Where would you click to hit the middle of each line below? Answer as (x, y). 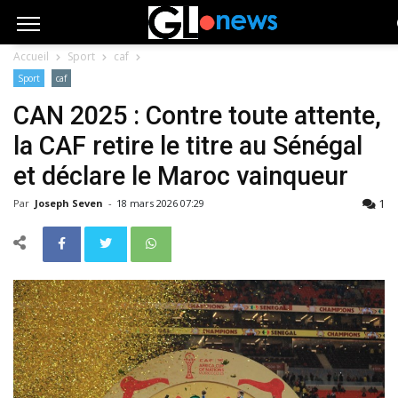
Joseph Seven (70, 203)
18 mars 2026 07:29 (160, 203)
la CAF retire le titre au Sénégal (188, 146)
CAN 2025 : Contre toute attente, (197, 115)
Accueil (31, 56)
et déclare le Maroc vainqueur (181, 176)
